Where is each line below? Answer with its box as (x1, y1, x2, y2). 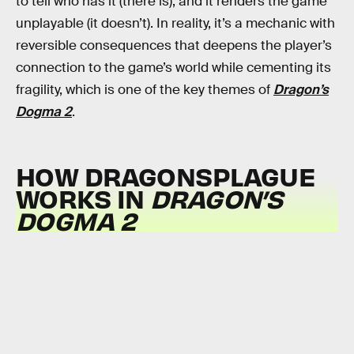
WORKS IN (16, 182, 150, 215)
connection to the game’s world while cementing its (16, 58, 331, 76)
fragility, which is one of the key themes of (16, 81, 273, 98)
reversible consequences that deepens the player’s (16, 36, 332, 54)
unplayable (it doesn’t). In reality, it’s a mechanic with (16, 14, 335, 32)
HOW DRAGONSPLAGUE (16, 160, 316, 193)
